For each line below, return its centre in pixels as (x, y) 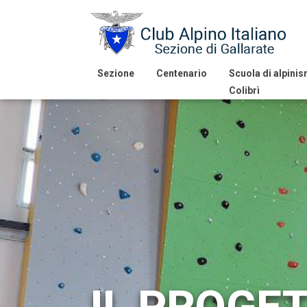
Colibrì (244, 90)
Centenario (182, 73)
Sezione (116, 73)
